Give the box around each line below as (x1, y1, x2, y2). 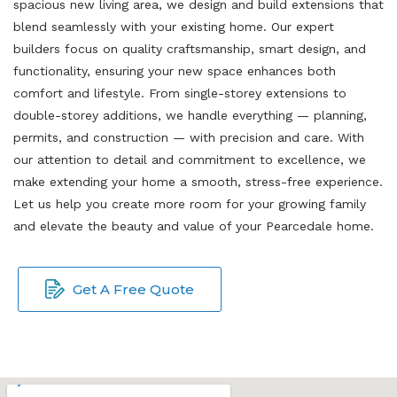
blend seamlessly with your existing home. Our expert (13, 19, 334, 34)
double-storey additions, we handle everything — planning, (13, 107, 367, 122)
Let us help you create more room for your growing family (13, 196, 366, 211)
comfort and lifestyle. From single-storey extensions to (13, 85, 346, 100)
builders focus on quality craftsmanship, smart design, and (13, 41, 366, 56)
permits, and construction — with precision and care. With (13, 129, 364, 144)
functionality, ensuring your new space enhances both (13, 63, 336, 78)
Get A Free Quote (69, 280, 194, 298)
